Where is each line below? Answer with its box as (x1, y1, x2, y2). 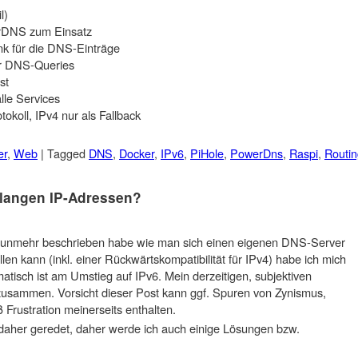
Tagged (47, 145, 89, 162)
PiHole (190, 145, 224, 162)
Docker (119, 145, 154, 162)
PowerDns (230, 145, 283, 162)
